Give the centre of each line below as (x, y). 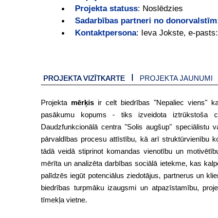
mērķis (82, 103)
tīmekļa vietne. (64, 200)
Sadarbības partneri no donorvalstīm (146, 21)
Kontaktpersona (106, 33)
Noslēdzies (163, 9)
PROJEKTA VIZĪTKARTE (84, 78)
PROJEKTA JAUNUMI (176, 78)
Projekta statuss (106, 9)
